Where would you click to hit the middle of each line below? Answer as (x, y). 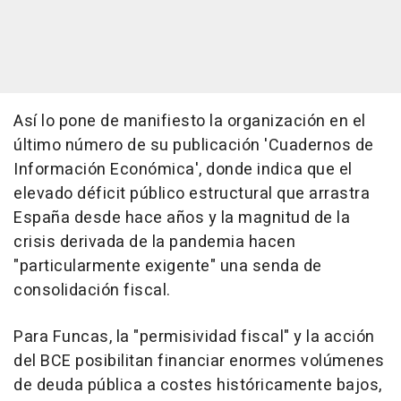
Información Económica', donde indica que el (183, 170)
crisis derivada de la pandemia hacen (154, 243)
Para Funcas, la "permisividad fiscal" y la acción (194, 337)
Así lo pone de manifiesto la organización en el (190, 122)
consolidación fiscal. (92, 291)
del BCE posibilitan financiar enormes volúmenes (199, 362)
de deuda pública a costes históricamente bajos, (198, 386)
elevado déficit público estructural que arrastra (192, 194)
